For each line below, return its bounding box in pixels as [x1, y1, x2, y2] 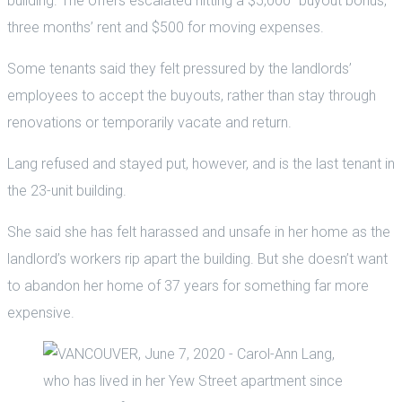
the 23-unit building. [7, 181, 127, 199]
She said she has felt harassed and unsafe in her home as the [7, 223, 390, 240]
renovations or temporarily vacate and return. [7, 113, 292, 131]
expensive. [7, 303, 74, 321]
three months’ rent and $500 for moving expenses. [7, 18, 324, 36]
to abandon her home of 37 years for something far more [7, 276, 369, 294]
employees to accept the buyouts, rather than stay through [7, 86, 376, 104]
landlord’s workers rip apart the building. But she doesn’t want [7, 249, 388, 267]
